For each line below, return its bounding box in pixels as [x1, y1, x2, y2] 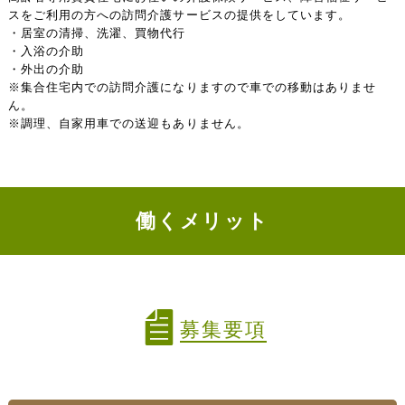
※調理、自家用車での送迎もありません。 [7, 116, 250, 130]
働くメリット [136, 209, 269, 232]
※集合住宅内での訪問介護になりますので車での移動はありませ [7, 80, 377, 94]
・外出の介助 [7, 61, 85, 76]
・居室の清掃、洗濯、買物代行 [7, 25, 186, 40]
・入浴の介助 [7, 43, 85, 58]
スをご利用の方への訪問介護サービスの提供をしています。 [7, 7, 352, 22]
